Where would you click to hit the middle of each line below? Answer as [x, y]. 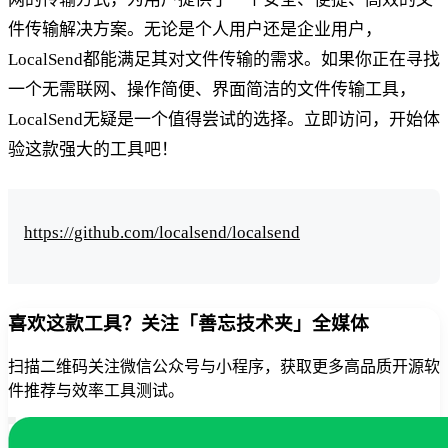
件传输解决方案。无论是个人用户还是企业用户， [195, 29]
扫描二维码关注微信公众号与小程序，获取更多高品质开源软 [224, 367]
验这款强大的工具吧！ [93, 149]
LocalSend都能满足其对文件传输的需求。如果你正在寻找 [224, 59]
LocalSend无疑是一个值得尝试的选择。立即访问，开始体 [224, 119]
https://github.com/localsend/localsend [162, 232]
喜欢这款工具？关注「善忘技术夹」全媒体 [188, 323]
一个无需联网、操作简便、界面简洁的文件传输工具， [212, 89]
